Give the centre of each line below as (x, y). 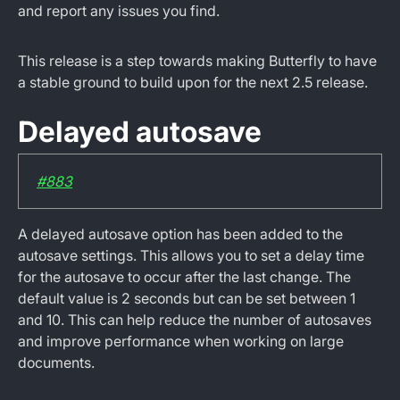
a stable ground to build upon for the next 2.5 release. (193, 82)
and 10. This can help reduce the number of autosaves (195, 320)
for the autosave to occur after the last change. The (184, 277)
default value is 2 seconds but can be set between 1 (187, 298)
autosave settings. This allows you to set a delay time (191, 255)
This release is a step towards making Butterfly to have (197, 61)
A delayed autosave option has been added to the (180, 234)
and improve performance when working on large (181, 341)
